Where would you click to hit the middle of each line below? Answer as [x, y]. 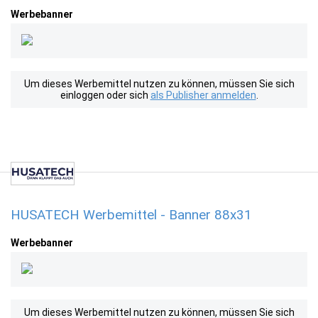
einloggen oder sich [105, 95]
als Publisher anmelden [203, 95]
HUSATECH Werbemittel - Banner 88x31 [131, 215]
